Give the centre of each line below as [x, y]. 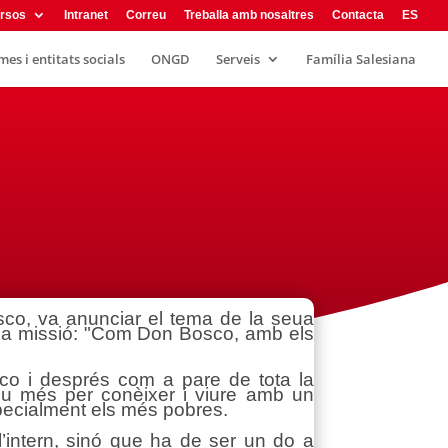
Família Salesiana [361, 59]
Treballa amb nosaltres [249, 15]
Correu [146, 15]
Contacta [358, 15]
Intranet [86, 15]
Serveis [238, 59]
